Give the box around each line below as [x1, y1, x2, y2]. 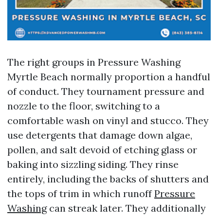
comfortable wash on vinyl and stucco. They [7, 114, 209, 127]
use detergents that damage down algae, [7, 129, 192, 141]
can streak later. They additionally [47, 202, 206, 214]
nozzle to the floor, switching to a [7, 100, 160, 112]
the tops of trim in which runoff [7, 187, 154, 200]
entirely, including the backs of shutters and [7, 173, 209, 185]
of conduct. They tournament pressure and [7, 85, 204, 97]
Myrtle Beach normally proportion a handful [7, 71, 210, 83]
